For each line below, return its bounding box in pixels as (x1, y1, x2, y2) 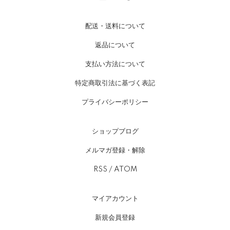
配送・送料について (85, 23, 145, 30)
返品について (95, 42, 135, 49)
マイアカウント (91, 195, 139, 202)
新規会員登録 (95, 214, 135, 221)
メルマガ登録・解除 (85, 147, 145, 154)
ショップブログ (91, 128, 139, 135)
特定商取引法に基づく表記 (75, 80, 155, 87)
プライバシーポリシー (82, 99, 148, 106)
